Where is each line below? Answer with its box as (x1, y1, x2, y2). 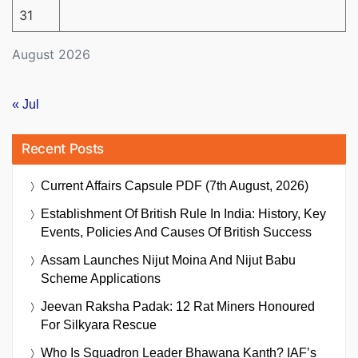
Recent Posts (22, 140, 104, 157)
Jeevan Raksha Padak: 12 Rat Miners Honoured (41, 299, 315, 313)
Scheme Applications (41, 271, 161, 285)
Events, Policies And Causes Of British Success (41, 225, 312, 239)
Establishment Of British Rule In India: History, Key (41, 206, 326, 221)
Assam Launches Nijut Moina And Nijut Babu (41, 253, 296, 267)
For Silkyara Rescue (41, 317, 157, 332)
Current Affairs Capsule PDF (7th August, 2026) (41, 178, 308, 193)
